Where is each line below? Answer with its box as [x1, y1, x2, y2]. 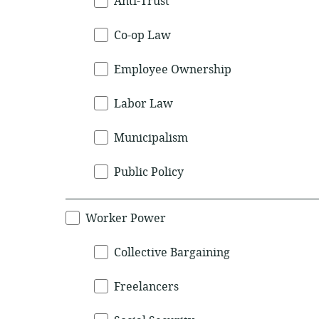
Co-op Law [114, 27, 171, 44]
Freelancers [114, 278, 179, 296]
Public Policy [114, 164, 184, 181]
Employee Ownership [114, 61, 231, 78]
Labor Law [114, 95, 173, 113]
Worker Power [85, 210, 166, 227]
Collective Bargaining [114, 244, 230, 261]
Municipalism [114, 130, 188, 147]
